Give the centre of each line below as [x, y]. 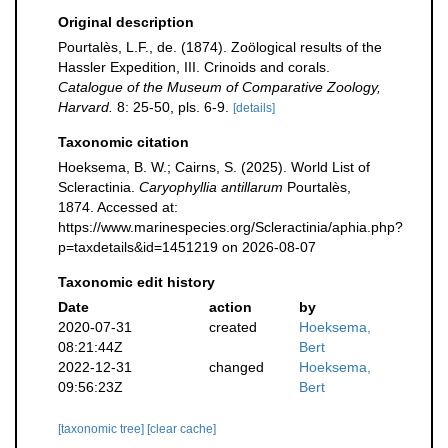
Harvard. [85, 107]
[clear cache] [181, 429]
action [230, 307]
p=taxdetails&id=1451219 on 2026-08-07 [187, 247]
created [232, 327]
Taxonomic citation [123, 142]
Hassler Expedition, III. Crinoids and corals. [194, 67]
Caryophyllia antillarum [211, 187]
